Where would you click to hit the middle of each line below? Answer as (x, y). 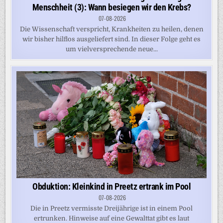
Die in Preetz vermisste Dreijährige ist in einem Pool (111, 208)
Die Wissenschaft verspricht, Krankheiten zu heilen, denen (111, 29)
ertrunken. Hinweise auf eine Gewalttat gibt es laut (111, 218)
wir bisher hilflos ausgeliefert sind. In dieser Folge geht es (111, 39)
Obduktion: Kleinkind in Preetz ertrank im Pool (111, 186)
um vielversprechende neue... (111, 49)
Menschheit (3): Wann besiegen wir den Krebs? (111, 7)
